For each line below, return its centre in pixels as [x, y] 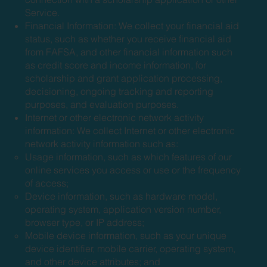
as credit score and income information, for [116, 65]
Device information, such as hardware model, [122, 196]
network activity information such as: [102, 143]
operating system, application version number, [123, 209]
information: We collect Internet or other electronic [130, 130]
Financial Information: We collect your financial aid [132, 25]
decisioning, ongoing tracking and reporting [119, 91]
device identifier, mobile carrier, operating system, [131, 248]
